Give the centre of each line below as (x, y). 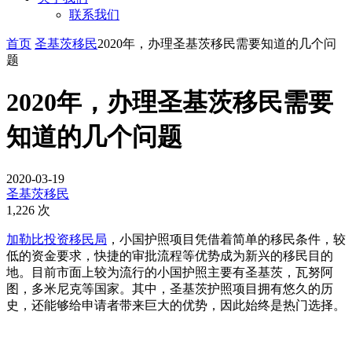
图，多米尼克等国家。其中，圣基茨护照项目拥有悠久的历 (170, 288)
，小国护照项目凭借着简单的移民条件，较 (226, 239)
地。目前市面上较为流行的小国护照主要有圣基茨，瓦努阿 (170, 272)
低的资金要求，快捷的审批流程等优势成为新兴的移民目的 (170, 255)
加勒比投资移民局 (57, 239)
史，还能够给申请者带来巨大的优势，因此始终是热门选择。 (176, 305)
